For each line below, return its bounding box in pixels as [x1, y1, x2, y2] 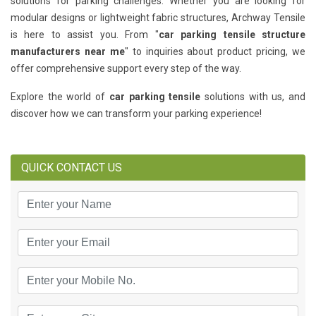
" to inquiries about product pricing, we [124, 46, 305, 58]
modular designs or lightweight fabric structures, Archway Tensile [11, 12, 305, 24]
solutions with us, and [200, 91, 306, 103]
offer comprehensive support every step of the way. [11, 63, 241, 75]
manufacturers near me [11, 46, 125, 58]
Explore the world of [11, 91, 109, 103]
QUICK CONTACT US [21, 161, 122, 175]
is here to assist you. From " [11, 29, 159, 41]
